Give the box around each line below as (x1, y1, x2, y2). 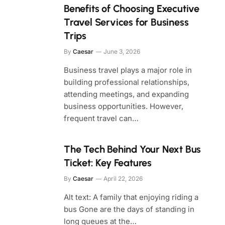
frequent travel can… (64, 114, 139, 123)
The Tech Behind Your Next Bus (64, 143, 201, 155)
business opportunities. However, (64, 101, 183, 111)
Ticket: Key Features (64, 157, 152, 169)
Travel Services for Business (64, 16, 189, 28)
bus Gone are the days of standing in (64, 204, 194, 214)
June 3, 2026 (103, 48, 140, 55)
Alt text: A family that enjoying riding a (64, 192, 198, 202)
